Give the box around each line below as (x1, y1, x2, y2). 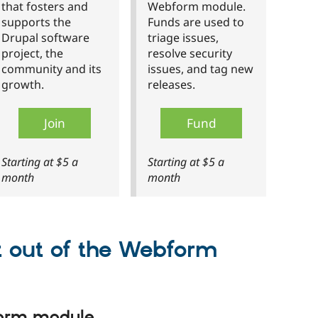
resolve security (148, 45, 232, 61)
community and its (1, 60, 102, 77)
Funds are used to (148, 13, 244, 30)
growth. (1, 76, 44, 92)
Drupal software (1, 29, 89, 45)
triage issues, (148, 29, 219, 45)
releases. (148, 76, 195, 92)
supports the (1, 13, 71, 30)
